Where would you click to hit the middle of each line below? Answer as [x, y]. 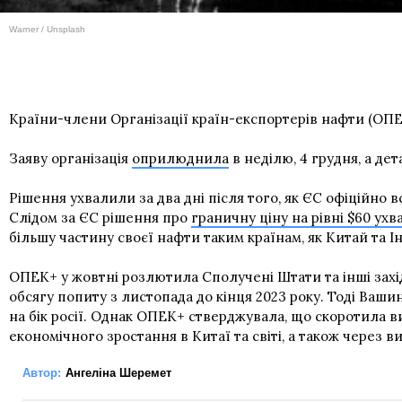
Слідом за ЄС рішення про [100, 218]
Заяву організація [70, 159]
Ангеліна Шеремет [118, 373]
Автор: [42, 373]
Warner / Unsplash [47, 30]
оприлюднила [180, 159]
